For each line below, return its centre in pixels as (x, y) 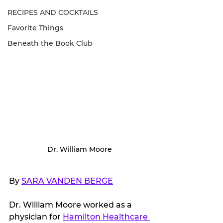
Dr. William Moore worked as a (71, 205)
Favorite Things (35, 28)
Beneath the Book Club (50, 43)
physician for (36, 217)
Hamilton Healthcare (106, 217)
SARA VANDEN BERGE (67, 181)
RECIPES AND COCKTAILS (53, 12)
